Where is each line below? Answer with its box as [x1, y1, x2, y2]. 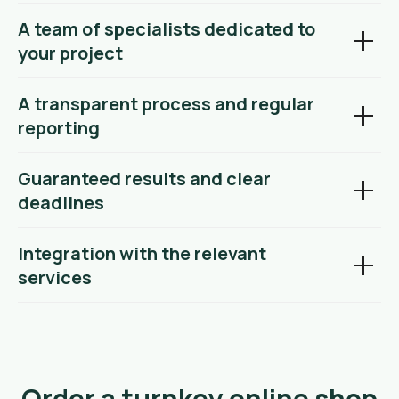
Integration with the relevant [18, 241, 266, 266]
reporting [18, 116, 100, 141]
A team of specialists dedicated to [18, 17, 315, 42]
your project [18, 41, 123, 66]
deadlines [18, 191, 104, 216]
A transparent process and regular [18, 92, 314, 117]
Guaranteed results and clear [18, 167, 271, 191]
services [18, 265, 92, 290]
